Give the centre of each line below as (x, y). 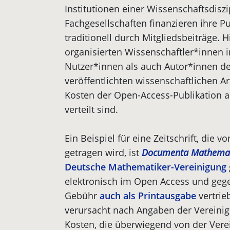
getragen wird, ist (103, 152)
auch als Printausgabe (148, 196)
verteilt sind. (91, 109)
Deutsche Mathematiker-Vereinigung (146, 167)
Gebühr (82, 196)
